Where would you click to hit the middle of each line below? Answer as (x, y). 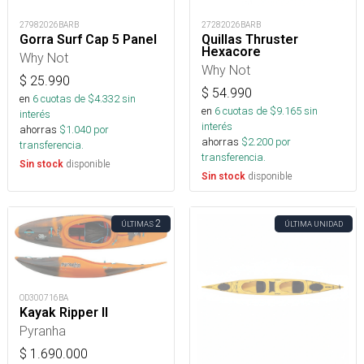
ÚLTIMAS (137, 223)
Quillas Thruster (250, 39)
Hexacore (231, 51)
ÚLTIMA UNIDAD (314, 223)
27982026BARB (49, 24)
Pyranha (43, 330)
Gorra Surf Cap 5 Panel (88, 39)
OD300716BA (44, 297)
